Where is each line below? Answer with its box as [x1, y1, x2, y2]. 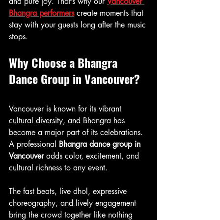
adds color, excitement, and [44, 151, 141, 161]
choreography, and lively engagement [9, 198, 138, 208]
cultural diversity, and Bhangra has [9, 115, 127, 126]
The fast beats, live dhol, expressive [9, 186, 129, 196]
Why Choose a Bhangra [9, 54, 120, 71]
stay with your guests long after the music [9, 20, 148, 30]
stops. [9, 31, 28, 42]
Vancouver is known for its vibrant [9, 104, 124, 114]
